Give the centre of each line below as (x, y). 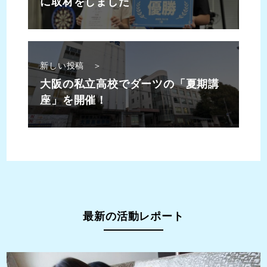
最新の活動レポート (133, 216)
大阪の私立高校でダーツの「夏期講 (130, 84)
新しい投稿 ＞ (71, 66)
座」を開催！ (74, 100)
